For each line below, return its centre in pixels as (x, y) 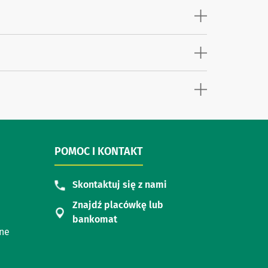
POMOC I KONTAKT (99, 152)
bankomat (95, 220)
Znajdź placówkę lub (118, 205)
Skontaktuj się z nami (120, 185)
